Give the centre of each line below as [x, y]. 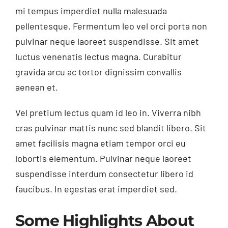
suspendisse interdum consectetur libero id [104, 174]
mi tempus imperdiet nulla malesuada [91, 11]
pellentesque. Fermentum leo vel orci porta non [111, 26]
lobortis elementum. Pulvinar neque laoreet [103, 159]
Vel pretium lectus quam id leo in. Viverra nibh [108, 113]
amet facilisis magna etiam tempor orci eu [100, 143]
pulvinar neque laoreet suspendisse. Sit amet [107, 41]
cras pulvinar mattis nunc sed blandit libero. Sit [110, 128]
